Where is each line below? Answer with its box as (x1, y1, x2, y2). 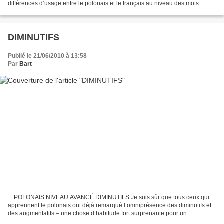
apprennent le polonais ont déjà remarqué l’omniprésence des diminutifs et (8, 202, 211, 209)
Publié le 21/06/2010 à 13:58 (8, 52, 87, 59)
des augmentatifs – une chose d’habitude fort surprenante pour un (8, 210, 187, 217)
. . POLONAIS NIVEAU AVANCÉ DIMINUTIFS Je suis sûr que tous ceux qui (8, 194, 209, 201)
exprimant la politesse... (8, 7, 72, 15)
